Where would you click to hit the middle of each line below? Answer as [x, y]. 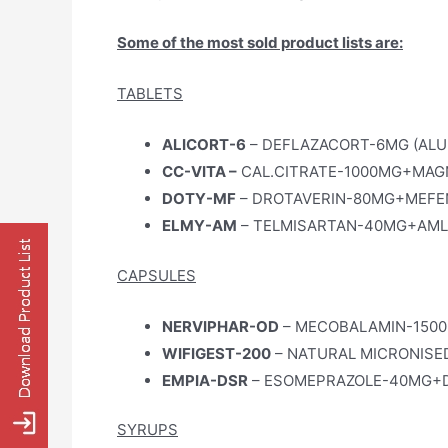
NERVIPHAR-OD [220, 326]
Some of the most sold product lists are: [260, 42]
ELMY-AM [199, 225]
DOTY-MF [199, 198]
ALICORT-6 [204, 144]
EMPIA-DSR [205, 380]
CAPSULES [156, 275]
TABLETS [150, 93]
